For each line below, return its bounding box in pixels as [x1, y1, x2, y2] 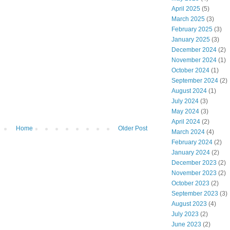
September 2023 [171, 190, 218, 198]
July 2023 [171, 210, 199, 218]
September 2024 [171, 77, 218, 85]
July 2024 [171, 98, 199, 105]
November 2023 [171, 169, 217, 177]
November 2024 [171, 56, 217, 64]
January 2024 [171, 149, 210, 157]
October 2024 [171, 67, 209, 74]
